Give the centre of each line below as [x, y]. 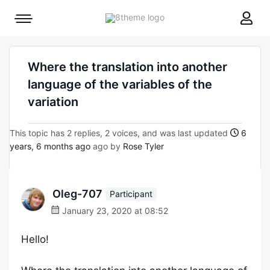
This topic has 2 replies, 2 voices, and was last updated [120, 133]
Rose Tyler [143, 146]
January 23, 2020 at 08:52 [114, 211]
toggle [36, 38]
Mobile [36, 21]
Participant [131, 193]
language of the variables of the [120, 84]
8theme [179, 17]
